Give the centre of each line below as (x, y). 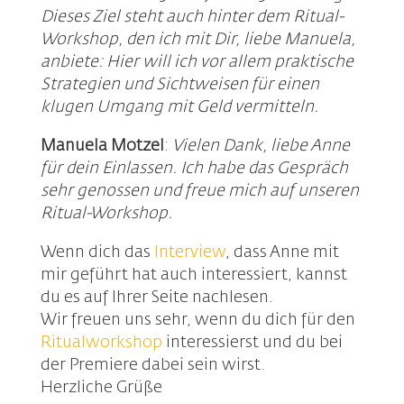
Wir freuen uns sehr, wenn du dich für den (197, 321)
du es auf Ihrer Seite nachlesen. (156, 298)
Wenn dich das (97, 253)
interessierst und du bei (252, 343)
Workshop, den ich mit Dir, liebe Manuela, (197, 40)
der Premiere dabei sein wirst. (152, 366)
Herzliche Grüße (101, 388)
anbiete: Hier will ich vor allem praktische (197, 63)
